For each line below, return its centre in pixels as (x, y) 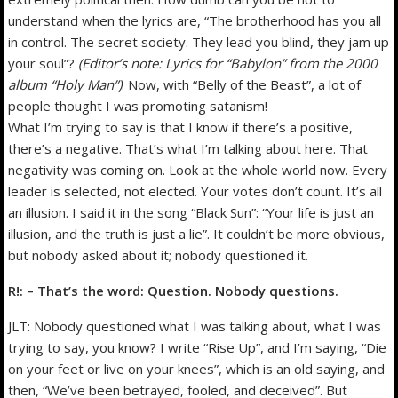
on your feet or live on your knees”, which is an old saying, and (197, 368)
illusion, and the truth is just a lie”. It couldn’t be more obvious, (197, 233)
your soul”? (44, 63)
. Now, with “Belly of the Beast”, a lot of (242, 84)
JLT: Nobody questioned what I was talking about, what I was (195, 326)
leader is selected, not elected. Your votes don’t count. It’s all (195, 191)
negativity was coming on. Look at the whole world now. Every (198, 169)
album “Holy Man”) (65, 84)
